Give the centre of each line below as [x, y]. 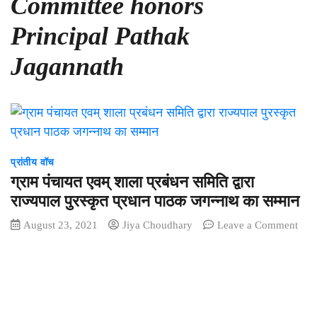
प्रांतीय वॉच [33, 162]
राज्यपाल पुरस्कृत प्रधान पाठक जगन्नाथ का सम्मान [155, 201]
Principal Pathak [100, 36]
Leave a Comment [258, 225]
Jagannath [67, 67]
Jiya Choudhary [157, 225]
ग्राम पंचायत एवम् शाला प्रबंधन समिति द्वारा [132, 182]
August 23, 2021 [60, 225]
